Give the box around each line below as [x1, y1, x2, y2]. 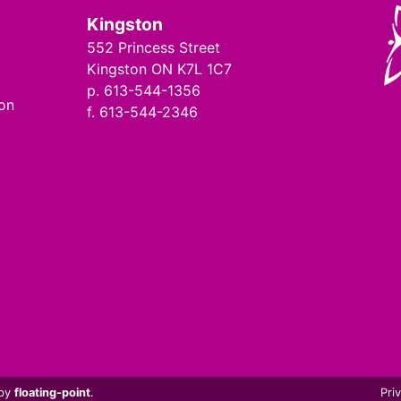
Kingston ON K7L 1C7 [86, 60, 232, 78]
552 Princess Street [86, 38, 220, 56]
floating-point [14, 386, 90, 399]
